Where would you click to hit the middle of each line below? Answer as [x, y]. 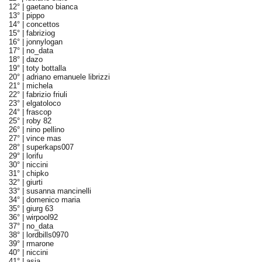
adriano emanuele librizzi [68, 77]
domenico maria [53, 200]
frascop [39, 112]
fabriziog [40, 33]
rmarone [40, 244]
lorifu [34, 156]
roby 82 [39, 121]
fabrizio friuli [46, 94]
